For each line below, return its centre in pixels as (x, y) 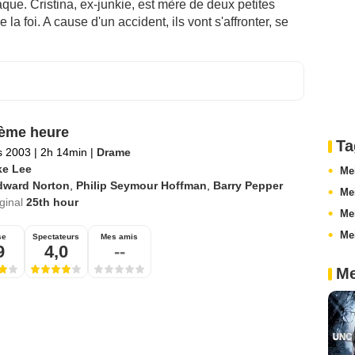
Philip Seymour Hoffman (141, 186)
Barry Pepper (248, 186)
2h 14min (63, 153)
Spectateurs (56, 237)
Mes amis (119, 237)
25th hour (52, 202)
